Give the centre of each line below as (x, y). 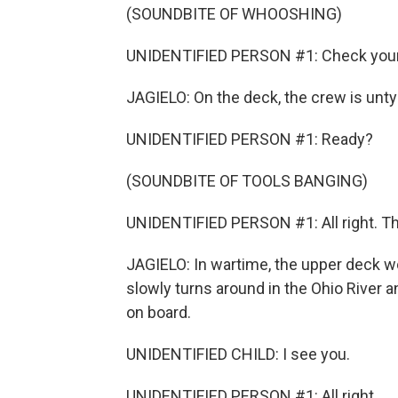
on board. (159, 312)
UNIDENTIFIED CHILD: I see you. (238, 354)
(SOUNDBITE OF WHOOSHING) (234, 14)
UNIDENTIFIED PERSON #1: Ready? (250, 139)
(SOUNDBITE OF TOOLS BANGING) (247, 181)
